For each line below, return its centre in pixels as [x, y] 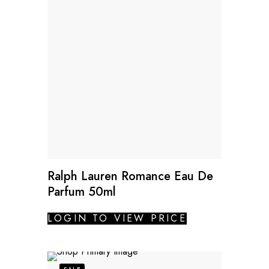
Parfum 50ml [82, 192]
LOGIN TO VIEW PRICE [117, 218]
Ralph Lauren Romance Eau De [130, 176]
